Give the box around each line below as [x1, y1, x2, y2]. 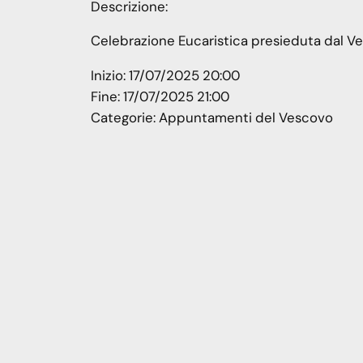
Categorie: [91, 109, 159, 127]
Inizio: [91, 66, 129, 85]
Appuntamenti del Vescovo [159, 109, 333, 127]
